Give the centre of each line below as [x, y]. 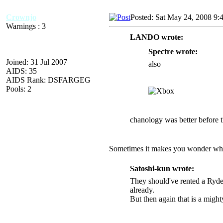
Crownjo [21, 17]
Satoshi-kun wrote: [162, 168]
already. [142, 190]
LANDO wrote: [156, 37]
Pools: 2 [19, 89]
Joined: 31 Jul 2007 [37, 62]
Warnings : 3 [26, 26]
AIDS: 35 [21, 71]
